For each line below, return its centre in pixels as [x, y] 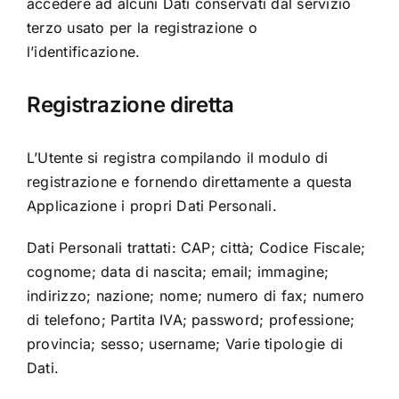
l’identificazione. [83, 52]
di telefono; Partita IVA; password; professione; [191, 320]
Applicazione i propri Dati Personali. [151, 206]
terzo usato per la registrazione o [142, 28]
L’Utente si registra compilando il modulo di [177, 158]
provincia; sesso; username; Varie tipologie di [185, 344]
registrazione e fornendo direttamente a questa [189, 182]
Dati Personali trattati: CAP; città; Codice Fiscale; [196, 248]
